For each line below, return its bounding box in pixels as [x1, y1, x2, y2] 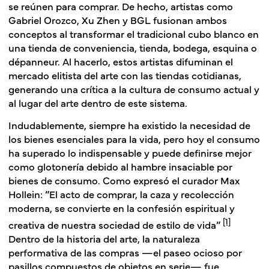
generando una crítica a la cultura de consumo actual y [8, 82, 259, 95]
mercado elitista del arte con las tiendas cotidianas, [8, 68, 241, 82]
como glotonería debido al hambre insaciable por [8, 159, 232, 173]
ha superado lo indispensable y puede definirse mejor [8, 145, 252, 159]
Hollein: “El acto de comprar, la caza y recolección [8, 187, 234, 201]
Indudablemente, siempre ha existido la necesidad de [8, 118, 250, 131]
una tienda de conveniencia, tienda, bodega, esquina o [8, 40, 257, 54]
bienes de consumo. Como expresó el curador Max [8, 173, 240, 187]
